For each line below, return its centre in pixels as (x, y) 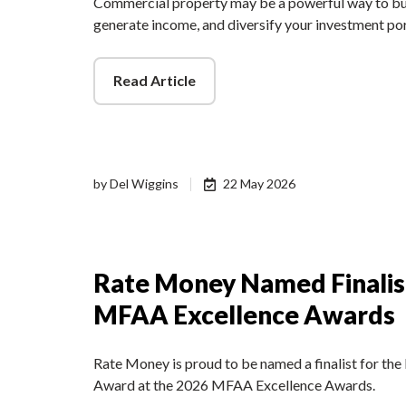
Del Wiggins (144, 184)
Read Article (154, 81)
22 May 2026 (260, 184)
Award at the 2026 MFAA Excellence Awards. (234, 385)
